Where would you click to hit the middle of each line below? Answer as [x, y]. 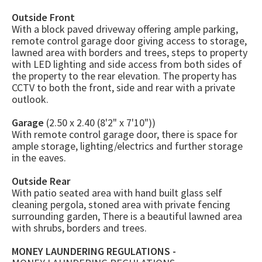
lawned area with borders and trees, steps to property [130, 53]
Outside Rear [41, 181]
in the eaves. [39, 158]
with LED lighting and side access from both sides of [127, 64]
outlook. [30, 99]
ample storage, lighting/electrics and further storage [127, 146]
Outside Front [43, 18]
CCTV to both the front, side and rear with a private [123, 88]
